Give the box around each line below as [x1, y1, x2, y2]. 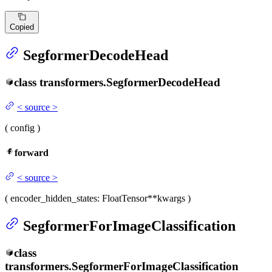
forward [15, 148, 49, 158]
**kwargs [148, 193, 185, 204]
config [10, 122, 35, 133]
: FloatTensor [97, 193, 148, 204]
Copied [10, 22, 34, 32]
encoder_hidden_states [10, 193, 97, 204]
